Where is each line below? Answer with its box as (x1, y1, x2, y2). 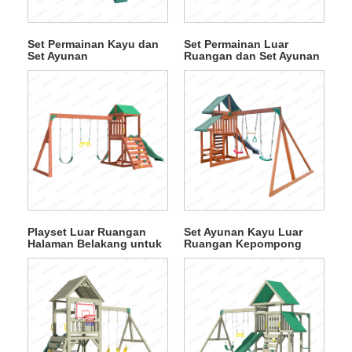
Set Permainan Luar (183, 37, 288, 50)
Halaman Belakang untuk (27, 236, 162, 250)
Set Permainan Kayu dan (27, 37, 159, 50)
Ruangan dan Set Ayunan (183, 49, 320, 62)
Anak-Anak (27, 248, 86, 262)
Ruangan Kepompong (183, 236, 302, 250)
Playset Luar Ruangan (27, 225, 146, 238)
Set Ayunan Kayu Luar (183, 225, 302, 238)
